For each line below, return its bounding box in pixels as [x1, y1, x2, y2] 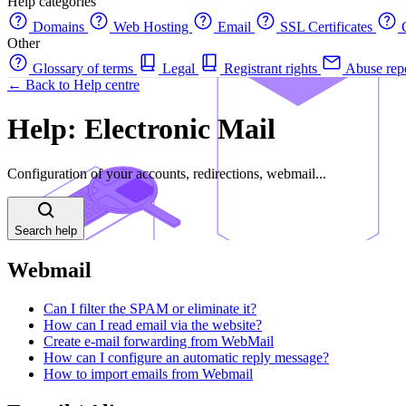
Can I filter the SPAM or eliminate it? [43, 300, 256, 316]
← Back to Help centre [7, 77, 140, 92]
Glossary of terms [29, 61, 137, 76]
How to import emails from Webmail [43, 365, 253, 382]
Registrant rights [220, 61, 321, 76]
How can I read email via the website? [43, 316, 262, 333]
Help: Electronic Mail [7, 112, 275, 146]
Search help [14, 223, 77, 237]
